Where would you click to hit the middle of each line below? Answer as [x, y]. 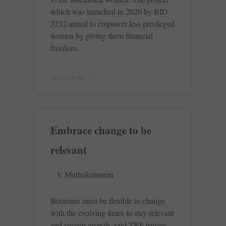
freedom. [65, 48]
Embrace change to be [101, 130]
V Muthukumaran [85, 175]
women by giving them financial [102, 36]
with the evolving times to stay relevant [112, 213]
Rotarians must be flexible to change [108, 201]
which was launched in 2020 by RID [109, 12]
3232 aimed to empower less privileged [112, 24]
